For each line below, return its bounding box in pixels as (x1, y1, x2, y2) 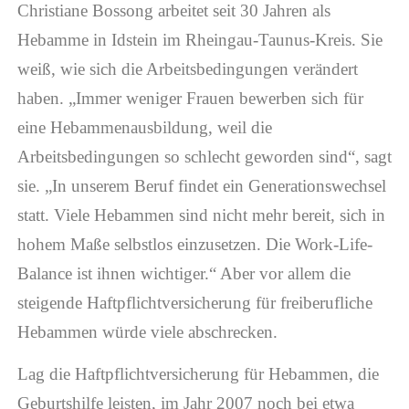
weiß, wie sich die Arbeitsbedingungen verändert (16, 58, 358, 79)
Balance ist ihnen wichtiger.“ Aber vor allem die (16, 263, 351, 283)
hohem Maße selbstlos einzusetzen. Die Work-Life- (16, 234, 372, 254)
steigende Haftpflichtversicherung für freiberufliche (16, 292, 372, 312)
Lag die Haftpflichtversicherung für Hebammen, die (16, 364, 379, 384)
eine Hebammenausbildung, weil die (16, 117, 272, 137)
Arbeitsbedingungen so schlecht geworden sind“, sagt (16, 146, 392, 166)
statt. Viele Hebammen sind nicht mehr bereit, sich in (16, 204, 385, 225)
